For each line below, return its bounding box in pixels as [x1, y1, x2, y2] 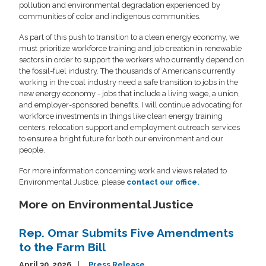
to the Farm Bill [19, 240, 106, 254]
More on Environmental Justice [19, 197, 194, 211]
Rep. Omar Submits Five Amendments [19, 226, 234, 239]
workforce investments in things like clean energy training [19, 111, 223, 121]
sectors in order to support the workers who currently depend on [19, 55, 244, 64]
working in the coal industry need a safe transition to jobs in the [19, 77, 238, 87]
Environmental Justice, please [19, 177, 126, 186]
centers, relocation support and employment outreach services [19, 122, 240, 132]
